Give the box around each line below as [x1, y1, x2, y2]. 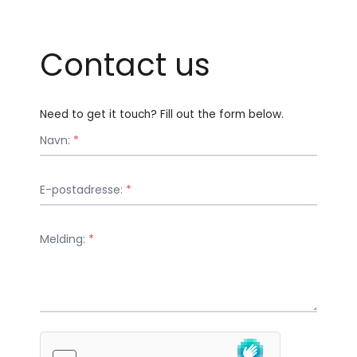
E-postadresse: [40, 181, 126, 198]
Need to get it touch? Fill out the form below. [40, 106, 284, 122]
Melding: [40, 230, 88, 247]
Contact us [40, 43, 210, 86]
